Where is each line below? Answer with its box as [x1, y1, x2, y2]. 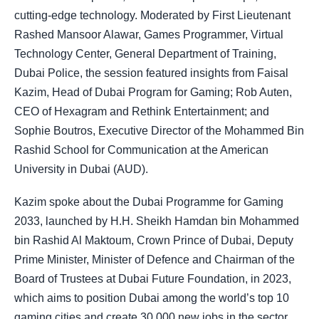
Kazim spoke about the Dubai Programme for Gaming [14, 196, 283, 209]
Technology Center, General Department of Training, [14, 48, 276, 61]
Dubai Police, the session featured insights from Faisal [14, 67, 288, 80]
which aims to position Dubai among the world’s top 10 [14, 292, 289, 305]
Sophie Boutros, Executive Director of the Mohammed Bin [14, 125, 304, 137]
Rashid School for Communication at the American [14, 144, 268, 157]
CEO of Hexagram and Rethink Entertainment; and [14, 105, 269, 118]
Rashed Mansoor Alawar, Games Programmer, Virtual [14, 28, 283, 41]
